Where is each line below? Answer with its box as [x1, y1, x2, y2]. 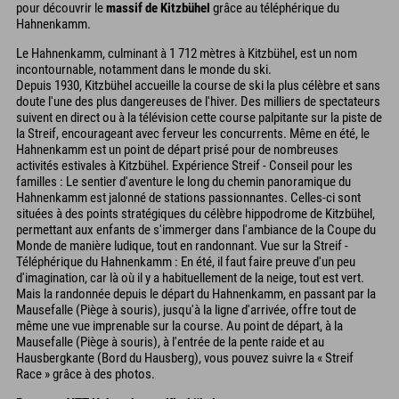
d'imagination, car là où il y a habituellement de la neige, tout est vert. [16, 269, 364, 286]
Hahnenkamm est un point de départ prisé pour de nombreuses [16, 141, 338, 158]
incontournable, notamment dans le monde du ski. [16, 61, 272, 77]
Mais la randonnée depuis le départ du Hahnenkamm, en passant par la [16, 285, 376, 302]
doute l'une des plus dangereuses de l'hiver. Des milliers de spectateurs [16, 93, 380, 110]
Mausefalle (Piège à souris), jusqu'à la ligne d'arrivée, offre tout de [16, 301, 356, 318]
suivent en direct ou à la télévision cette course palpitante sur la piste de [16, 109, 382, 126]
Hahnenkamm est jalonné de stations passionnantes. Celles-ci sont [16, 189, 361, 206]
